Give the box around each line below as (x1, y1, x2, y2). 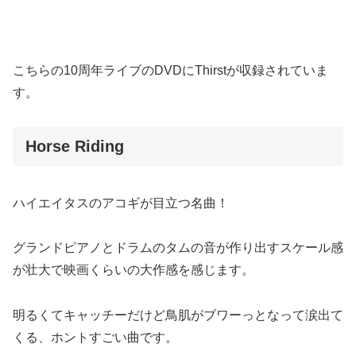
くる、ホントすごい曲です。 (13, 331, 178, 345)
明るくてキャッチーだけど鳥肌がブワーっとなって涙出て (13, 308, 343, 323)
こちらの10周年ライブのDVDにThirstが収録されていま (13, 64, 328, 78)
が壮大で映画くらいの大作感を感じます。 (13, 263, 254, 277)
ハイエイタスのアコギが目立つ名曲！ (13, 195, 229, 210)
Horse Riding (25, 137, 124, 156)
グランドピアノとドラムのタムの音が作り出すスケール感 (13, 241, 343, 255)
